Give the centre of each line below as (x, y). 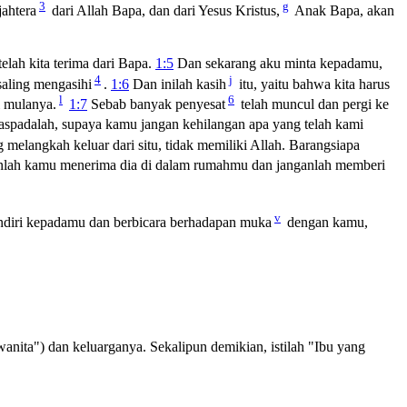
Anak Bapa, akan (343, 11)
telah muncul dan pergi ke (313, 104)
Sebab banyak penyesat (156, 104)
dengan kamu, (326, 223)
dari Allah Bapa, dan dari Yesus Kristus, (164, 11)
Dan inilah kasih (178, 84)
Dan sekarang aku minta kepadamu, (278, 64)
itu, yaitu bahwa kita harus (313, 84)
